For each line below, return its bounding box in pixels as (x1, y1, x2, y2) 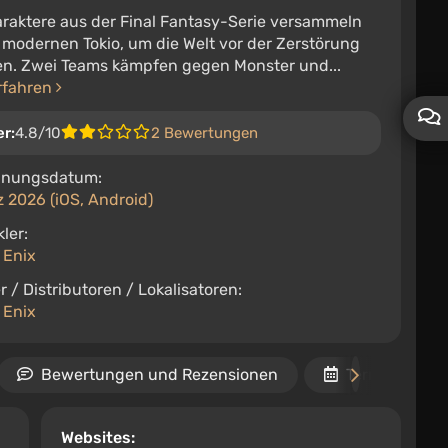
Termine (346, 365, 405, 384)
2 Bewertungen (151, 124, 259, 142)
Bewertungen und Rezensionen (41, 365, 278, 384)
